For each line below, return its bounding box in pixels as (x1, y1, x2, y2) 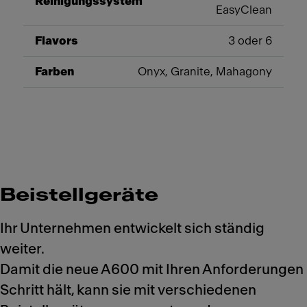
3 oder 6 (228, 34, 272, 47)
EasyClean (216, 3, 272, 16)
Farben (35, 65, 74, 77)
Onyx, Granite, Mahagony (138, 65, 272, 77)
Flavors (35, 34, 78, 47)
